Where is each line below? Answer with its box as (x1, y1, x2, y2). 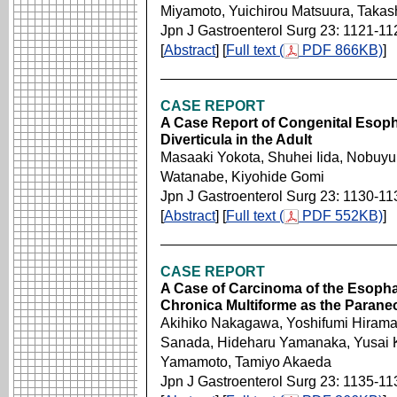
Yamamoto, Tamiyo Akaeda (160, 354, 331, 370)
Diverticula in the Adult (160, 132, 312, 147)
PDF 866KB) (299, 43, 383, 58)
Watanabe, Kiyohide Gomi (160, 169, 324, 184)
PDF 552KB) (299, 208, 383, 223)
